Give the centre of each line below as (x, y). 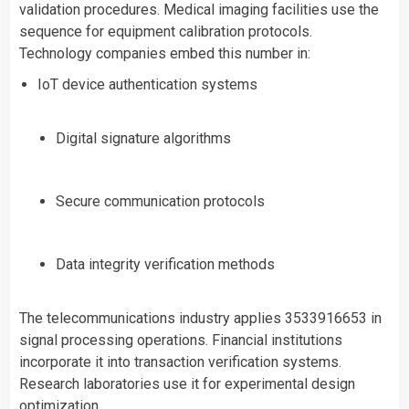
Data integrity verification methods (165, 265)
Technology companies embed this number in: (165, 54)
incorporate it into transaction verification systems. (180, 362)
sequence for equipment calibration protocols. (166, 32)
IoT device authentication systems (147, 85)
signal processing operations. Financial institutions (181, 341)
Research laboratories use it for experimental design (187, 384)
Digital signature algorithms (143, 139)
